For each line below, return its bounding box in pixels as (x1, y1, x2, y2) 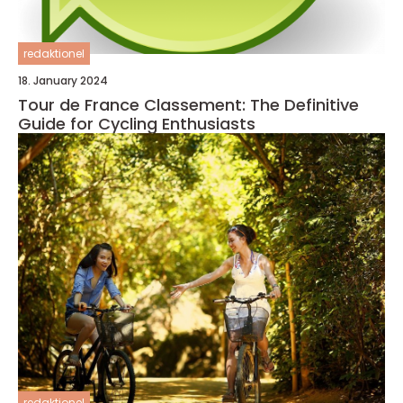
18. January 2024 (18, 73, 108, 89)
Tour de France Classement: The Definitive (18, 94, 359, 117)
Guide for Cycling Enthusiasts (18, 112, 255, 136)
